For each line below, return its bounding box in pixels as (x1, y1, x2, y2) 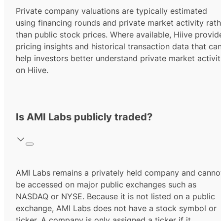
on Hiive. (16, 65, 48, 75)
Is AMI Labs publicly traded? (16, 111, 152, 123)
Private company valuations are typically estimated (16, 6, 207, 16)
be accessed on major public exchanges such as (16, 180, 196, 190)
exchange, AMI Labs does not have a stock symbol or (16, 203, 217, 214)
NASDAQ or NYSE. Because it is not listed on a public (16, 191, 215, 202)
